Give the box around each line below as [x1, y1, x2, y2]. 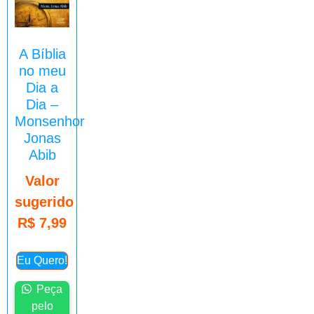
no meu [18, 62, 66, 78]
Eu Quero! [17, 254, 68, 266]
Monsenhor [15, 113, 85, 129]
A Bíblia [18, 46, 66, 62]
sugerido [15, 193, 74, 210]
